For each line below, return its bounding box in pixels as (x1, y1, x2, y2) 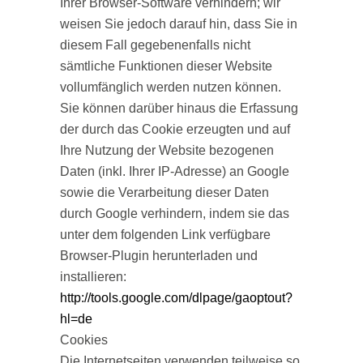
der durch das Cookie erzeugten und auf (60, 122, 290, 136)
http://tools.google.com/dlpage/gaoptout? (60, 291, 293, 305)
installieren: (60, 270, 126, 284)
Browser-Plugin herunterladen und (60, 249, 258, 263)
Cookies (60, 333, 108, 347)
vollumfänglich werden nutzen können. (60, 80, 281, 94)
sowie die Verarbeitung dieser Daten (60, 186, 269, 199)
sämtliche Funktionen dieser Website (60, 59, 272, 73)
